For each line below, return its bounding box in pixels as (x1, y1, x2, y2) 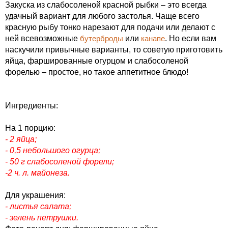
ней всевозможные (5, 34, 80, 43)
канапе (141, 34, 165, 43)
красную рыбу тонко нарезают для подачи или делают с (5, 23, 215, 32)
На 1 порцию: (5, 124, 55, 132)
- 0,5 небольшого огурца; (5, 146, 100, 155)
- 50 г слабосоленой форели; (5, 157, 114, 166)
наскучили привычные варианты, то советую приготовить (5, 45, 222, 54)
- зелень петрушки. (5, 213, 78, 222)
